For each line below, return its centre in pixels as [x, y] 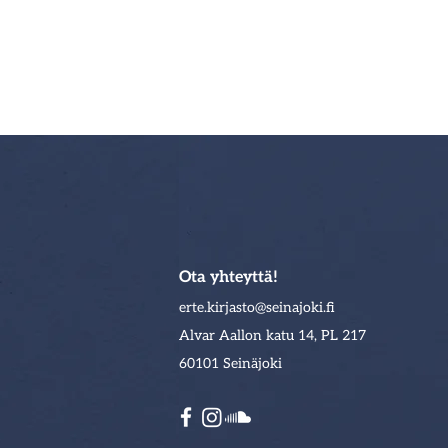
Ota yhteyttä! [229, 277]
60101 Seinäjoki [231, 363]
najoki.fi [309, 307]
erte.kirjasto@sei [231, 307]
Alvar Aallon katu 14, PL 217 [273, 335]
